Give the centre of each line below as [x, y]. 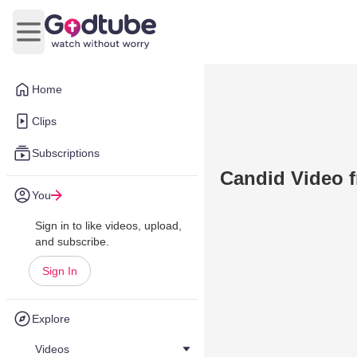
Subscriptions [66, 153]
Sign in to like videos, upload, [108, 226]
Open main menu [76, 40]
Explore [51, 319]
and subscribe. [72, 241]
